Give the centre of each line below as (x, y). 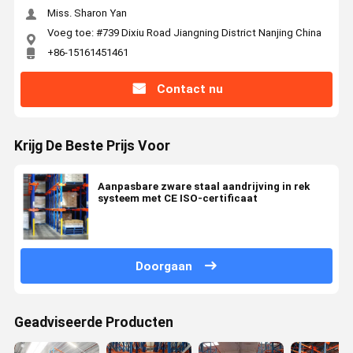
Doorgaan (164, 266)
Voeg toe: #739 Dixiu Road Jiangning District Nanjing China (184, 32)
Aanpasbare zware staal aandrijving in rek (203, 187)
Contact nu (190, 89)
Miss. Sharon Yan (87, 13)
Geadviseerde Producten (93, 323)
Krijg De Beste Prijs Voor (92, 146)
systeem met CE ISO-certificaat (177, 199)
